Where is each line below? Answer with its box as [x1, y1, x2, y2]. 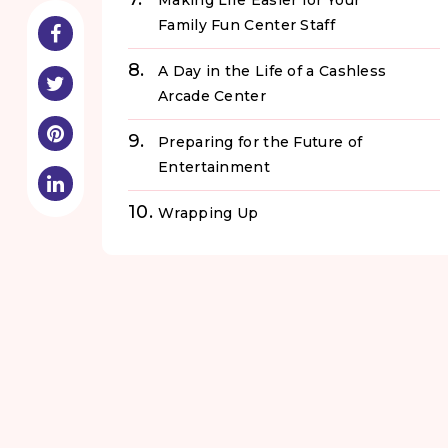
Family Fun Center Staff [158, 16, 335, 35]
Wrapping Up [158, 204, 259, 223]
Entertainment [158, 158, 270, 177]
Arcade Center [158, 87, 266, 106]
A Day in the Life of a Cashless [158, 62, 387, 81]
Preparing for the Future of [158, 133, 363, 152]
